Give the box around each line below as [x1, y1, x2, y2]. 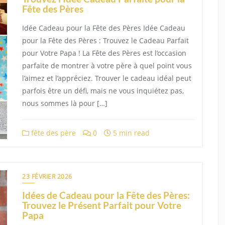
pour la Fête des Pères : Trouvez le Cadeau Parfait [22, 36, 189, 45]
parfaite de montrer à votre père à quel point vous [22, 61, 192, 70]
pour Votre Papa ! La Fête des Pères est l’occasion [22, 48, 186, 58]
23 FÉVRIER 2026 [22, 172, 72, 181]
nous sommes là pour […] [22, 98, 107, 108]
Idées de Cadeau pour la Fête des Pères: [22, 189, 190, 201]
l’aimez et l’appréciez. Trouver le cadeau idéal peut [22, 73, 191, 83]
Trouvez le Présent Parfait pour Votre [22, 199, 181, 211]
